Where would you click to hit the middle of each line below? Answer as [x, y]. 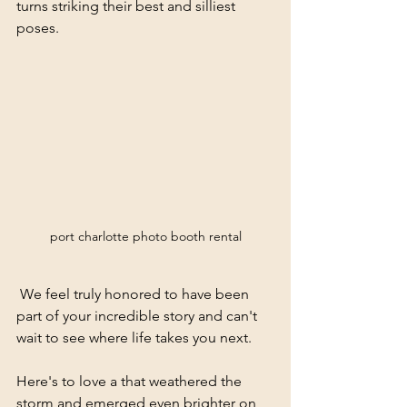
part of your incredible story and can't [139, 315]
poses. [38, 27]
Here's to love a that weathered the [131, 381]
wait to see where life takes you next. [134, 337]
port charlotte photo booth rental [145, 236]
